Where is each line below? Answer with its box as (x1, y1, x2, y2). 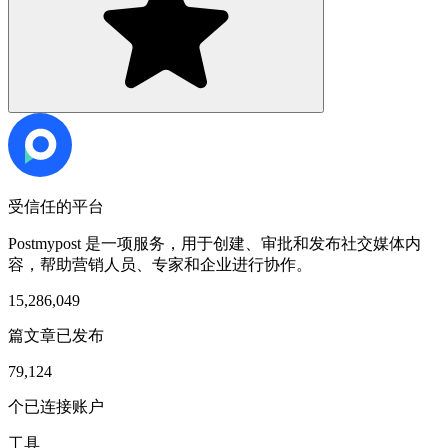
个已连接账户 (8, 398, 104, 415)
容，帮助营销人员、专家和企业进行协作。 (8, 256, 312, 273)
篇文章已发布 (8, 327, 104, 344)
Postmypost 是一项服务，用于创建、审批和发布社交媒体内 (8, 235, 421, 252)
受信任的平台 (8, 198, 104, 215)
